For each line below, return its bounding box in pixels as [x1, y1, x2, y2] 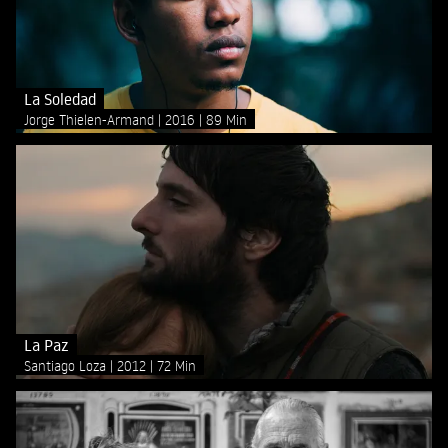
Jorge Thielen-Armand [24, 110, 158, 128]
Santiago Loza [24, 356, 110, 374]
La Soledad [24, 88, 96, 109]
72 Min [157, 356, 196, 374]
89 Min [206, 110, 247, 128]
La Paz [24, 334, 69, 355]
